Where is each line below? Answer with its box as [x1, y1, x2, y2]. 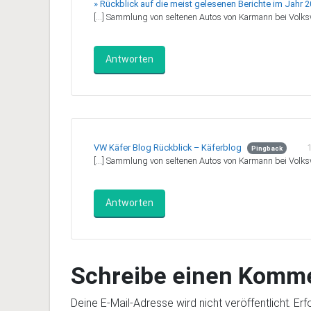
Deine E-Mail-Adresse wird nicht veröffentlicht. [71, 296, 291, 310]
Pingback [251, 144, 283, 152]
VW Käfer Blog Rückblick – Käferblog [94, 142, 242, 153]
